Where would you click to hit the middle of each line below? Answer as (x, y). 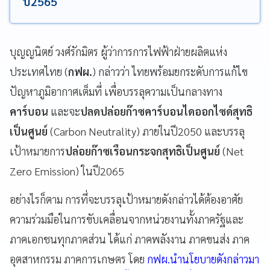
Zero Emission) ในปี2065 (67, 171)
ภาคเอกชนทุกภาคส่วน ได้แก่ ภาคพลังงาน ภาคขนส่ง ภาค (130, 239)
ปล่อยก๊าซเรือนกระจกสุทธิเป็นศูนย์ (144, 151)
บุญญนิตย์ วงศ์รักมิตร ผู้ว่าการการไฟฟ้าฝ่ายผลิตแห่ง (118, 51)
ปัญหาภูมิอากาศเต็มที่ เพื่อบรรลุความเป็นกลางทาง (116, 91)
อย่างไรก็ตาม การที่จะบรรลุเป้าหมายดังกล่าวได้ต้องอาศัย (126, 199)
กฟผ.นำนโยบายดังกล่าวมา (203, 259)
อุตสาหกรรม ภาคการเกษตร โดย (78, 259)
